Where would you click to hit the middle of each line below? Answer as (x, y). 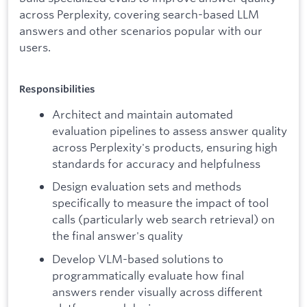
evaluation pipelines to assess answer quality (170, 130)
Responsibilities (57, 89)
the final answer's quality (118, 236)
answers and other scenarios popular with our (141, 30)
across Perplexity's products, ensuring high (165, 147)
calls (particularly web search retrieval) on (163, 219)
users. (35, 47)
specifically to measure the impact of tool (160, 203)
